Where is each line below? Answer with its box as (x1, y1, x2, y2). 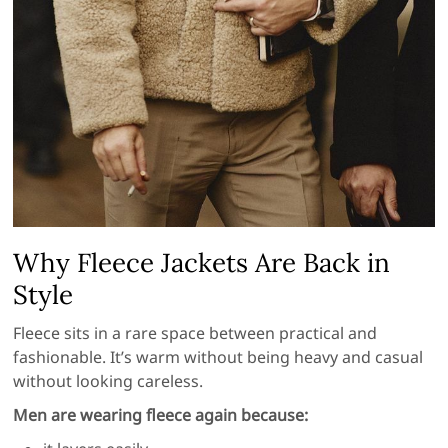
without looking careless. (13, 369, 204, 392)
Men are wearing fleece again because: (13, 403, 309, 426)
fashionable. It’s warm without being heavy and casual (13, 345, 424, 368)
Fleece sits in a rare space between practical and (13, 321, 378, 344)
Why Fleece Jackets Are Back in (13, 245, 391, 279)
